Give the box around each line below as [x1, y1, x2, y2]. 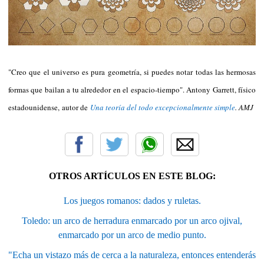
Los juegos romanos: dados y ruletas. [63, 195, 201, 206]
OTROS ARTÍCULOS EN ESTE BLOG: [48, 170, 216, 181]
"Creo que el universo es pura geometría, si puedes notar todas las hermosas [8, 66, 256, 77]
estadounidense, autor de [8, 101, 90, 113]
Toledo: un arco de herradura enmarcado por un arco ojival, [22, 215, 242, 226]
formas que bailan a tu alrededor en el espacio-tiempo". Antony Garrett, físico [8, 84, 256, 95]
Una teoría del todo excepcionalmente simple [90, 101, 235, 113]
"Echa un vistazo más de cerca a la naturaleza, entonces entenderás [8, 249, 256, 260]
